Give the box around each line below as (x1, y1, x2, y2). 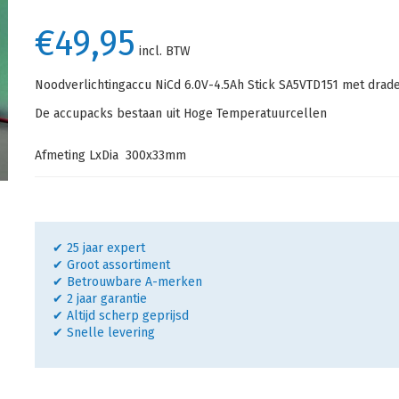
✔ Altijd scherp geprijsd (52, 308, 189, 323)
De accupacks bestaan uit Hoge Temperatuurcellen (34, 106, 327, 121)
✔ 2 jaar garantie (52, 291, 147, 306)
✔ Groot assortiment (52, 257, 170, 273)
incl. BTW (134, 44, 191, 59)
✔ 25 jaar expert (52, 240, 145, 256)
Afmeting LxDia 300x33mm (34, 148, 186, 163)
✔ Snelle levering (52, 325, 155, 340)
